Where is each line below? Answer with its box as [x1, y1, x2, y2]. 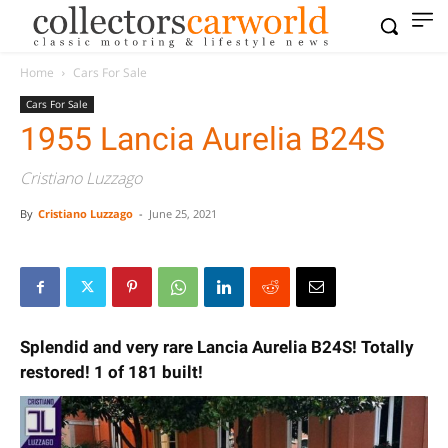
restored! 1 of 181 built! [20, 362, 203, 382]
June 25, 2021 [149, 206, 217, 221]
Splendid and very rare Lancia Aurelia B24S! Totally [20, 337, 414, 357]
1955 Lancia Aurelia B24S [20, 120, 385, 158]
